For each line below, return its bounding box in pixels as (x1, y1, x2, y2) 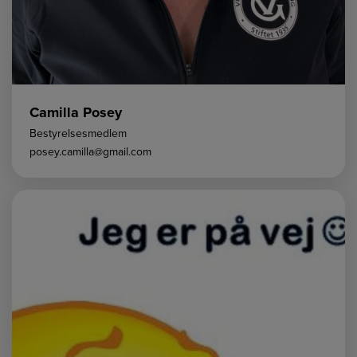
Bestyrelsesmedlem (29, 125, 127, 143)
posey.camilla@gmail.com (29, 143, 151, 161)
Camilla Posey (29, 102, 122, 124)
